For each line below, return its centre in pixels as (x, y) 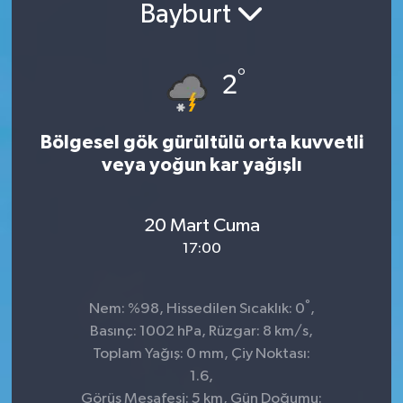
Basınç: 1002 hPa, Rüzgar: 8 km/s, (201, 332)
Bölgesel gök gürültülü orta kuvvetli (201, 143)
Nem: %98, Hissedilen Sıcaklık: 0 (197, 309)
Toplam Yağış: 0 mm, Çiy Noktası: (201, 354)
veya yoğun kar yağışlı (201, 166)
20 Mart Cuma (201, 225)
